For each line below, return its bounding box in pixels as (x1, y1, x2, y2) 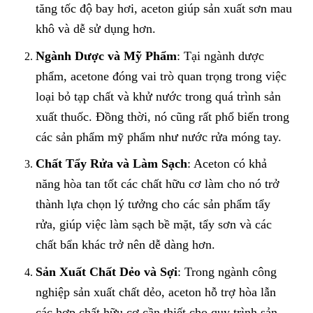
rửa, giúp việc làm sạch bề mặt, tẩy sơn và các (35, 217, 272, 232)
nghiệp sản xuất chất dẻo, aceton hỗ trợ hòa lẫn (35, 284, 276, 299)
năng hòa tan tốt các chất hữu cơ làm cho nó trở (35, 177, 279, 191)
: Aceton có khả (187, 156, 267, 171)
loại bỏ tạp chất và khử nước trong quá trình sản (35, 89, 281, 103)
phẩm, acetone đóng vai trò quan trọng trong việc (35, 68, 286, 83)
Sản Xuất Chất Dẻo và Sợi (35, 264, 177, 279)
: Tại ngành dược (176, 48, 264, 63)
